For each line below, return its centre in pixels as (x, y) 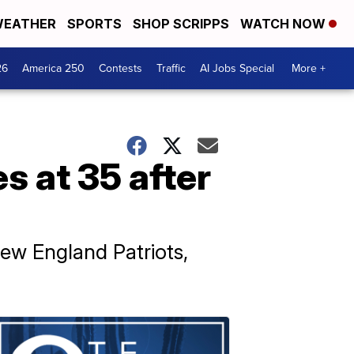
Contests (121, 68)
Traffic (171, 68)
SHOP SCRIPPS (181, 24)
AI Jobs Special (237, 68)
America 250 (53, 68)
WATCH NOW (284, 24)
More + (309, 68)
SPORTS (94, 24)
